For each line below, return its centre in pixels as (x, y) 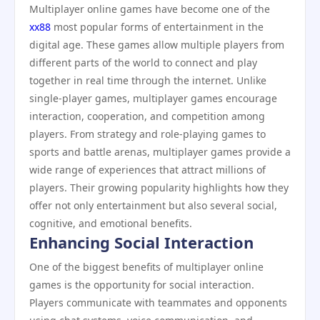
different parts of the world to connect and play (143, 62)
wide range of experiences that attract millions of (147, 170)
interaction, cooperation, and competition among (147, 116)
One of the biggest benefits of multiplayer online (146, 267)
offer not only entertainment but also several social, (153, 205)
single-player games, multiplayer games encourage (153, 98)
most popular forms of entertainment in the (157, 27)
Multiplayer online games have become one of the (150, 9)
